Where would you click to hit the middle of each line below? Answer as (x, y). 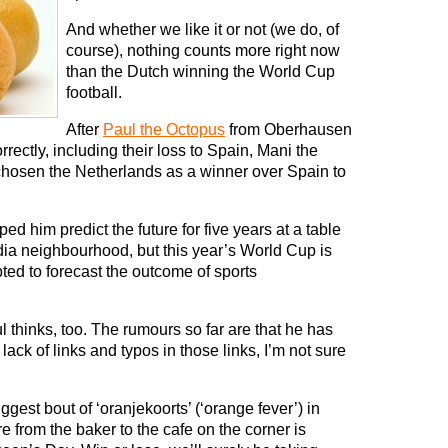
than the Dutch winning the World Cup (200, 72)
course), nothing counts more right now (203, 51)
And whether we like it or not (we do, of (202, 30)
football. (94, 93)
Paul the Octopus (164, 130)
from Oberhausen (288, 130)
